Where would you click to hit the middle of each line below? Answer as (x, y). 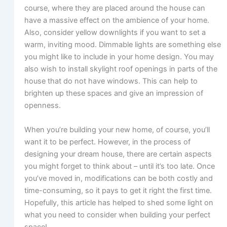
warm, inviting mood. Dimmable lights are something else (122, 45)
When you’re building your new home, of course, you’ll (117, 129)
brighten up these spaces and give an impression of (113, 93)
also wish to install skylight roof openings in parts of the (121, 69)
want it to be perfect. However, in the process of (107, 142)
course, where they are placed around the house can (115, 8)
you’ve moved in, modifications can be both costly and (118, 178)
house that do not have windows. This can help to (111, 81)
